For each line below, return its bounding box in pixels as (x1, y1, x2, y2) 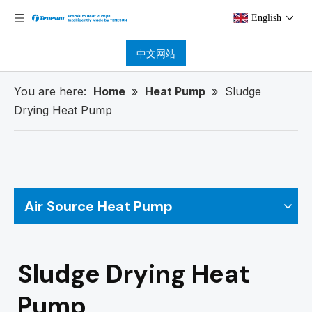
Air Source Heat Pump (24, 197, 173, 215)
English (251, 13, 281, 23)
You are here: (14, 84, 86, 98)
